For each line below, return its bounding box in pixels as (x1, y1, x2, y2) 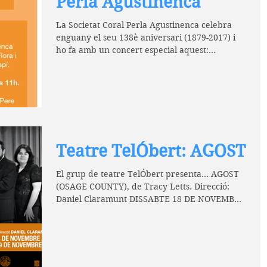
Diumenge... (56, 57, 104, 68)
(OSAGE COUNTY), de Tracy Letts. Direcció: (56, 181, 229, 192)
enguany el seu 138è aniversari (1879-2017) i (56, 32, 235, 43)
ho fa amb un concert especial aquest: (56, 44, 209, 55)
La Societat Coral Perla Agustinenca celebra (56, 19, 232, 30)
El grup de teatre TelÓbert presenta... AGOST (56, 169, 239, 179)
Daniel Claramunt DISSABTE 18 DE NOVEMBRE (56, 194, 245, 204)
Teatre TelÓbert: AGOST (56, 141, 246, 161)
